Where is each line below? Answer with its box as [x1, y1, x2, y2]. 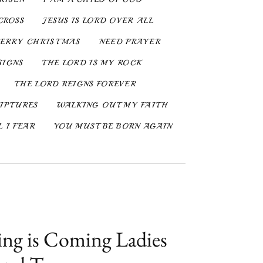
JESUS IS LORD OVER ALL [43, 16, 154, 25]
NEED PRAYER [99, 37, 161, 46]
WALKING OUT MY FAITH [56, 100, 168, 110]
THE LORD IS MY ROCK [42, 58, 142, 68]
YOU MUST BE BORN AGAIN [53, 122, 173, 131]
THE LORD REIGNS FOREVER [15, 79, 137, 89]
